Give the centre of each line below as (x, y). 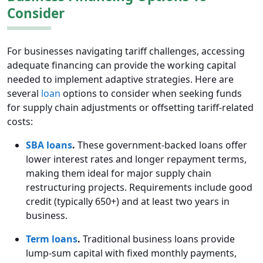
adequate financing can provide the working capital (122, 65)
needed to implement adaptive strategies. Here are (120, 80)
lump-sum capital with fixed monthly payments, (131, 253)
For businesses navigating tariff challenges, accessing (126, 51)
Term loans (52, 239)
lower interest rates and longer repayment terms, (136, 159)
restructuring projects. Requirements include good (139, 188)
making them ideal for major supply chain (119, 173)
